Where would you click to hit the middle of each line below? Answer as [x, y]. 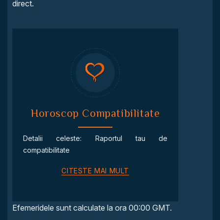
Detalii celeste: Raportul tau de [96, 138]
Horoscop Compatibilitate [95, 113]
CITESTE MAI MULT [95, 171]
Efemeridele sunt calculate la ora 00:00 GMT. [92, 208]
